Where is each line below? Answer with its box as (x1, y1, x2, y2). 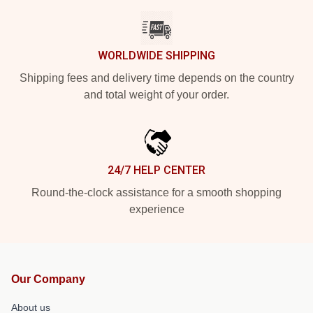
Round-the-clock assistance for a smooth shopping (31, 187, 282, 199)
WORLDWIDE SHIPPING (98, 49, 215, 63)
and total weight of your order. (84, 89, 229, 101)
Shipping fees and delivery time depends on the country (19, 72, 294, 85)
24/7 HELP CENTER (108, 163, 205, 177)
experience (129, 203, 184, 216)
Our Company (11, 273, 85, 286)
